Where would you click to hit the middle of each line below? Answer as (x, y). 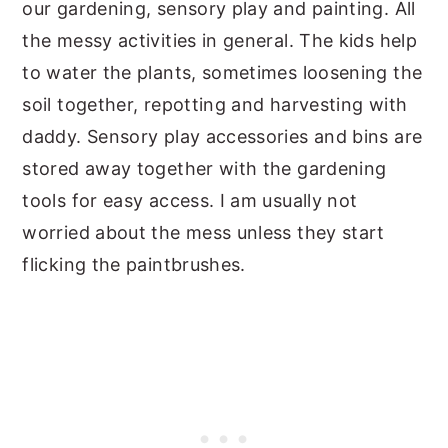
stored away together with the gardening (204, 168)
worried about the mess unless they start (203, 232)
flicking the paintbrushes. (134, 264)
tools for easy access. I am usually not (190, 200)
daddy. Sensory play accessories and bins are (222, 136)
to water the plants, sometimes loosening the (222, 72)
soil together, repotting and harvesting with (215, 104)
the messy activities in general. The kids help (219, 40)
